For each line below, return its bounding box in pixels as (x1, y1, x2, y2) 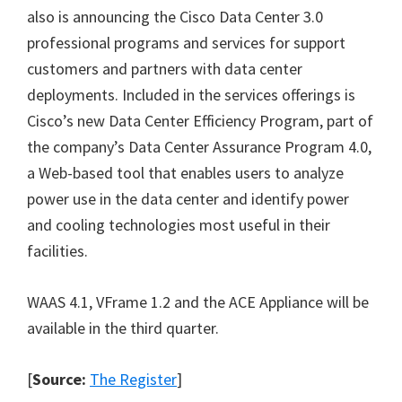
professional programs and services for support (27, 32, 345, 53)
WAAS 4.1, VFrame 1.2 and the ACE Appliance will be (27, 292, 369, 312)
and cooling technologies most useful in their (27, 214, 330, 235)
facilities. (27, 240, 88, 261)
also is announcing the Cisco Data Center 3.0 (27, 6, 323, 27)
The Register (90, 369, 177, 389)
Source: (32, 369, 86, 389)
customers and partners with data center (27, 58, 302, 79)
